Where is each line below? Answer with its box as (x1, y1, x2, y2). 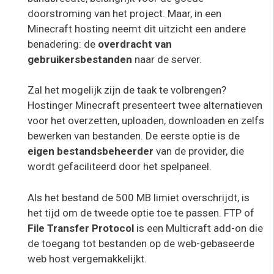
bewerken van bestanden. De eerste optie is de (28, 130, 240, 143)
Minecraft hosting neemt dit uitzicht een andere (28, 22, 246, 35)
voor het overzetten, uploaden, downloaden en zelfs (28, 114, 264, 127)
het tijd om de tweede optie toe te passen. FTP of (28, 206, 254, 219)
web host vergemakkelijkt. (28, 252, 147, 265)
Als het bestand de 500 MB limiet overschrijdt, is (28, 191, 250, 204)
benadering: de (28, 37, 98, 50)
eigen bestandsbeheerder (28, 145, 154, 158)
